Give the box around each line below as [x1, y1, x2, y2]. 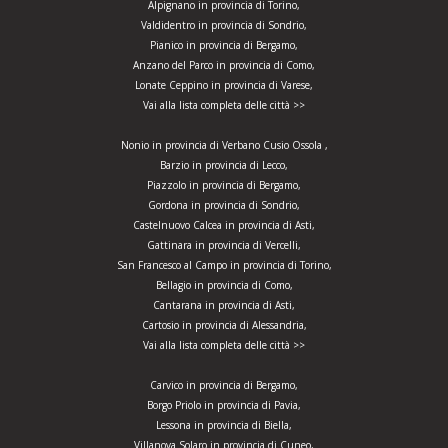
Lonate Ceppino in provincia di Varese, [135, 78, 313, 93]
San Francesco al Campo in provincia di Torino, [116, 258, 332, 273]
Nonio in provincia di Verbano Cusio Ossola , [120, 138, 328, 153]
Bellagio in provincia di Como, [155, 278, 293, 293]
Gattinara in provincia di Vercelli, [147, 238, 301, 253]
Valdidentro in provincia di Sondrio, [141, 18, 307, 33]
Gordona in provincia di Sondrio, [148, 198, 300, 213]
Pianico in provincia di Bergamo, [150, 38, 298, 53]
